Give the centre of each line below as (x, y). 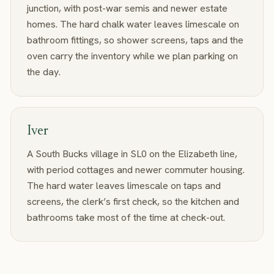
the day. (43, 72)
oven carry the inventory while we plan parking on (132, 56)
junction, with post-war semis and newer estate (127, 9)
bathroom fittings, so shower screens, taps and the (135, 40)
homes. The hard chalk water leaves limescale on (133, 24)
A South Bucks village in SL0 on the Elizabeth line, (132, 154)
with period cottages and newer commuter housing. (135, 169)
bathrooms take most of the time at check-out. (126, 217)
